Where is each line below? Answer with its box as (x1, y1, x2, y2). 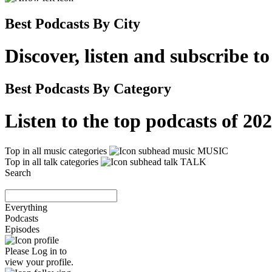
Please (5, 245, 32, 256)
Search (5, 167, 31, 178)
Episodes (5, 223, 39, 234)
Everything (5, 202, 47, 212)
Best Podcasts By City (5, 15, 140, 32)
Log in (32, 245, 57, 256)
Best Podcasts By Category (5, 80, 171, 97)
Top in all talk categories (5, 156, 98, 167)
